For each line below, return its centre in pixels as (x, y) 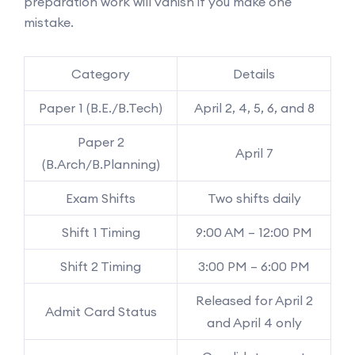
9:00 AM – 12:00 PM (254, 232)
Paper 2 (101, 141)
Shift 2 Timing (101, 266)
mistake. (49, 22)
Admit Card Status (101, 311)
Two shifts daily (254, 198)
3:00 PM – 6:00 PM (254, 266)
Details (254, 73)
